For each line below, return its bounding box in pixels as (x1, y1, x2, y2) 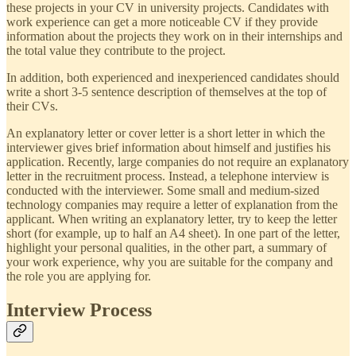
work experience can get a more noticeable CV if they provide (6, 15, 318, 29)
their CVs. (6, 99, 58, 114)
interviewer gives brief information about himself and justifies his (6, 141, 331, 155)
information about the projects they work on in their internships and (6, 29, 342, 44)
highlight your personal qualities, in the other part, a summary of (6, 241, 327, 255)
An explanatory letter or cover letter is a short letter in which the (6, 126, 325, 141)
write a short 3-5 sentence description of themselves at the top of (6, 85, 327, 99)
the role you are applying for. (6, 269, 151, 284)
